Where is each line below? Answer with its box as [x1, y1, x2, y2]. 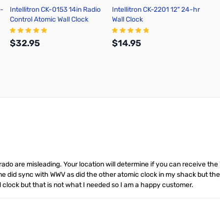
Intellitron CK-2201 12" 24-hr [112, 5, 200, 14]
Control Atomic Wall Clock [10, 15, 88, 24]
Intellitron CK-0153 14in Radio [10, 5, 101, 14]
